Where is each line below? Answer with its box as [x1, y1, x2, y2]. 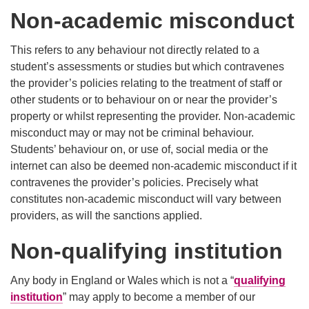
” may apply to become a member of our [63, 291, 255, 303]
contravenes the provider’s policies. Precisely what [10, 177, 258, 189]
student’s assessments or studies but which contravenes [10, 61, 284, 73]
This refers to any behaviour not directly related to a [10, 44, 259, 57]
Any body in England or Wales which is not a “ [10, 275, 234, 287]
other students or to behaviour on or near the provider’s [10, 94, 277, 106]
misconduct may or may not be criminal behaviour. [10, 127, 254, 139]
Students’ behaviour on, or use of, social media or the [10, 143, 268, 156]
